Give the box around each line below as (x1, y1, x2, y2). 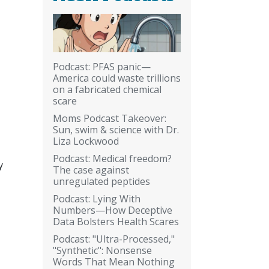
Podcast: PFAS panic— (53, 59, 151, 73)
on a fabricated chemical (53, 82, 162, 96)
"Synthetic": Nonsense (53, 243, 152, 257)
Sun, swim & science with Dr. (53, 122, 179, 136)
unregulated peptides (53, 174, 150, 188)
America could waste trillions (53, 71, 181, 85)
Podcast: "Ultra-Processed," (53, 232, 175, 246)
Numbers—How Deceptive (53, 203, 172, 217)
